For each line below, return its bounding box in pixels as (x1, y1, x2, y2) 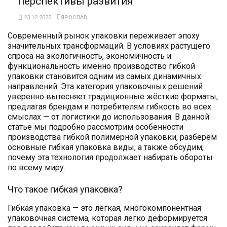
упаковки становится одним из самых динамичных (8, 71, 201, 81)
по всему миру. (8, 162, 65, 172)
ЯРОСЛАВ (61, 14, 88, 21)
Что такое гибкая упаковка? (8, 183, 123, 195)
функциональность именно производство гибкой (8, 61, 195, 71)
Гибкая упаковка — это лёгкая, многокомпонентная (8, 203, 201, 213)
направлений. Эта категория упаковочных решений (8, 81, 203, 91)
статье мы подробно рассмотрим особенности (8, 122, 183, 132)
